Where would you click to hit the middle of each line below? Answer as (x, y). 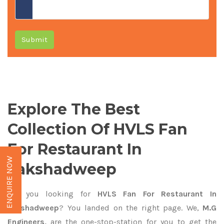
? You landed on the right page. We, (129, 208)
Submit (34, 39)
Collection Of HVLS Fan (97, 129)
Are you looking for (49, 194)
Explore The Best (74, 109)
